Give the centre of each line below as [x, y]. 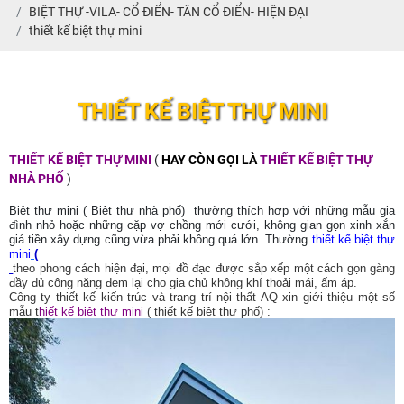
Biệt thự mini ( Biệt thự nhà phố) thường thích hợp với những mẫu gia [202, 210]
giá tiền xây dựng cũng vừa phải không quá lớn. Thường [161, 239]
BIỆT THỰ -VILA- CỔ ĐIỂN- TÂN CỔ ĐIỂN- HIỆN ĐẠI [169, 11]
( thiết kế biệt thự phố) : [207, 311]
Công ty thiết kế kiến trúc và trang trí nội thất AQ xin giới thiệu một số [202, 297]
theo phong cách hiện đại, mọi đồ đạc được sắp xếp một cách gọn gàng [204, 268]
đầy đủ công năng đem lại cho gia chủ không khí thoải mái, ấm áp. [183, 282]
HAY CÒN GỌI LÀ [211, 159]
